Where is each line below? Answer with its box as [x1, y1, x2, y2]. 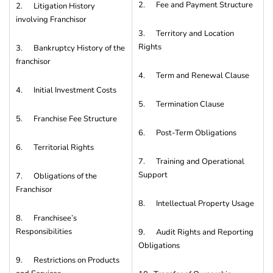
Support [138, 169, 168, 180]
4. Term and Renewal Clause [138, 69, 249, 81]
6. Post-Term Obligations [138, 127, 236, 138]
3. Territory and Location [138, 27, 234, 39]
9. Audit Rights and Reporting [138, 226, 253, 238]
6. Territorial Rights [16, 141, 94, 153]
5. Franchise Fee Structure [16, 113, 117, 124]
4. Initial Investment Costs [16, 84, 116, 96]
